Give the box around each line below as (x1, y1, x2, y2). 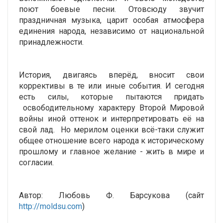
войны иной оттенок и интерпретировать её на (19, 114, 204, 124)
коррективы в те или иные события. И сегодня (19, 81, 204, 91)
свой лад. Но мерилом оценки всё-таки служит (19, 125, 204, 135)
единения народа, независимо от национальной (19, 26, 204, 36)
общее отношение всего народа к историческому (19, 136, 204, 146)
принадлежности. (19, 37, 84, 47)
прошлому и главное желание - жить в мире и (19, 147, 204, 157)
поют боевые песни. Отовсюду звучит (19, 4, 204, 14)
